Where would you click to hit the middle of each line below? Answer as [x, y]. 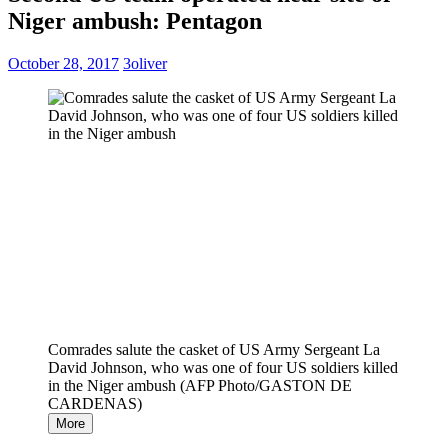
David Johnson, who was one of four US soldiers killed [223, 368]
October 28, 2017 [63, 63]
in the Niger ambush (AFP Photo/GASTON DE [200, 386]
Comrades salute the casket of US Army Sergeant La [214, 350]
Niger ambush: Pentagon [135, 20]
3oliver [145, 63]
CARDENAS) [95, 404]
